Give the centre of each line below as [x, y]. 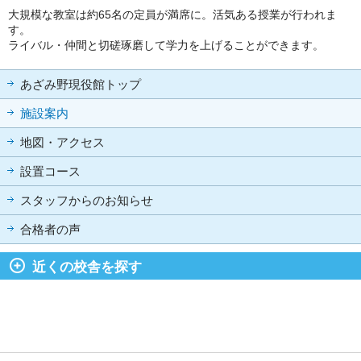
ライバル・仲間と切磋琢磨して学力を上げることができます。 [166, 45]
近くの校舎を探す [87, 267]
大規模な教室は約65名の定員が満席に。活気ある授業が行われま [172, 15]
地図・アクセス [62, 143]
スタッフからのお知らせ [87, 201]
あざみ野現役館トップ [81, 85]
